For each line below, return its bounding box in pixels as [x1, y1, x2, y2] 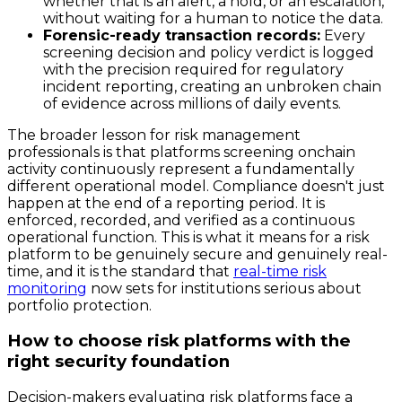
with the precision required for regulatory [43, 60, 344, 78]
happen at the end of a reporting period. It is [7, 194, 325, 212]
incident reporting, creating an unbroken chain [43, 77, 381, 95]
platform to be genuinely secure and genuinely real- [7, 245, 388, 263]
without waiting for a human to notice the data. [43, 9, 383, 27]
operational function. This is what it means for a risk [7, 228, 370, 246]
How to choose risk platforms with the [7, 330, 351, 352]
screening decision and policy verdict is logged [43, 43, 374, 61]
